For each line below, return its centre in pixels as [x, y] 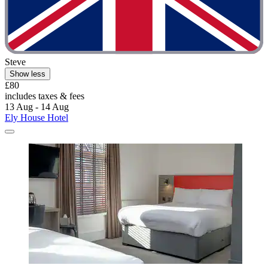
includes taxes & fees [45, 96]
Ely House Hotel [36, 118]
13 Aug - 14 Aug [37, 107]
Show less [28, 74]
